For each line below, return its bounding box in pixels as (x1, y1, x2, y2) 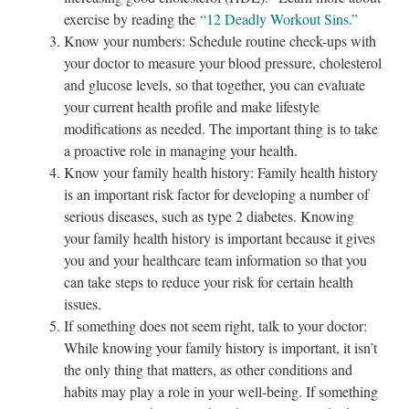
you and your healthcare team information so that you (64, 249, 367, 269)
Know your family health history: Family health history (64, 162, 378, 182)
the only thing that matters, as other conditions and (64, 359, 352, 379)
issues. (64, 293, 101, 313)
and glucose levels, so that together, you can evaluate (64, 74, 365, 94)
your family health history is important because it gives (64, 227, 375, 247)
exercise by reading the (64, 8, 200, 28)
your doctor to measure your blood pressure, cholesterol (64, 52, 382, 72)
